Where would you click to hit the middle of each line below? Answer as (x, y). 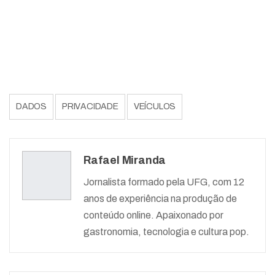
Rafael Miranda (125, 160)
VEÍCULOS (155, 106)
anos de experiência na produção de (160, 198)
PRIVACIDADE (90, 106)
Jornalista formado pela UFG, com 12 (164, 182)
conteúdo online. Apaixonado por (153, 215)
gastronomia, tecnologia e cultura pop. (166, 231)
